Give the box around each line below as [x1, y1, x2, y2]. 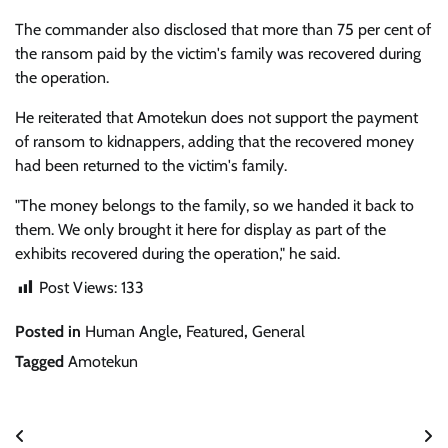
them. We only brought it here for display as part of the [15, 219, 386, 239]
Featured [186, 321, 244, 341]
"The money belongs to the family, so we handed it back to [15, 195, 414, 215]
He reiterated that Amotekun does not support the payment [15, 107, 418, 127]
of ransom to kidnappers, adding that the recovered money [15, 131, 414, 151]
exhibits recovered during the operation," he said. [15, 243, 340, 263]
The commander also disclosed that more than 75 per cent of [15, 19, 431, 39]
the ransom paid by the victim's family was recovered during [15, 43, 421, 63]
